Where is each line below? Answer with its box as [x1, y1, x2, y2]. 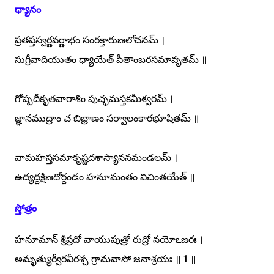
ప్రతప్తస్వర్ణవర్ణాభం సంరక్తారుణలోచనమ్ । [15, 34, 165, 46]
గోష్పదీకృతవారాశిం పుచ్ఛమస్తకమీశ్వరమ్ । [15, 92, 173, 105]
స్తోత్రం [15, 202, 37, 215]
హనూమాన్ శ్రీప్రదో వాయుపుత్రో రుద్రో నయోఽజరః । [15, 232, 203, 245]
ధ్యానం [15, 2, 41, 15]
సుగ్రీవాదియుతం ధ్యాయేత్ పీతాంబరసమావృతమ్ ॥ [15, 53, 207, 66]
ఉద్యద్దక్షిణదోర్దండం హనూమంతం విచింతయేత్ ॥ [15, 171, 195, 183]
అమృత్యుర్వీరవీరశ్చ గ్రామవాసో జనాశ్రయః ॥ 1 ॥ [15, 252, 196, 265]
